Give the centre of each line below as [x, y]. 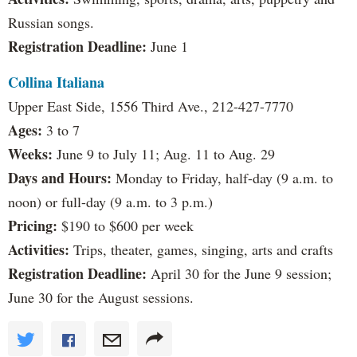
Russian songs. [51, 23]
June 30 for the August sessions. [101, 298]
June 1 [167, 47]
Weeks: [30, 154]
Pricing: [33, 226]
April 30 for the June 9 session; [239, 274]
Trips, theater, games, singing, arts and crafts [201, 250]
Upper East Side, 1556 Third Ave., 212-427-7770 [151, 106]
